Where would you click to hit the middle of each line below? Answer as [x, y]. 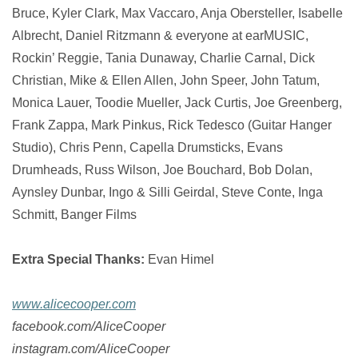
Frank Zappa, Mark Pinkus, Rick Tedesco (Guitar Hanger [172, 125]
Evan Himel [181, 259]
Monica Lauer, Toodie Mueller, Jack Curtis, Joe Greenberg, [177, 103]
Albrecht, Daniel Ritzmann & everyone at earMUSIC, [160, 36]
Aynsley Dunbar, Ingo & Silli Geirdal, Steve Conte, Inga [167, 192]
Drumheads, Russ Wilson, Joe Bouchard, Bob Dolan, [162, 170]
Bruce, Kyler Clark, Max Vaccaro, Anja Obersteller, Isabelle [177, 13]
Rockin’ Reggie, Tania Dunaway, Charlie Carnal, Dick [163, 58]
